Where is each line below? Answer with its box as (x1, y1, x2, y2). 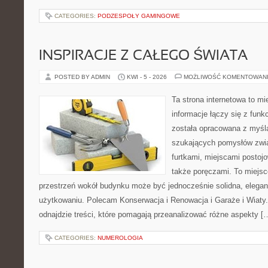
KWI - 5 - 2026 (127, 74, 167, 80)
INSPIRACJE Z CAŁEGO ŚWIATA (39, 50, 248, 63)
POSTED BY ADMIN (54, 74, 112, 80)
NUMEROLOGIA (98, 234, 143, 241)
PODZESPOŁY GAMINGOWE (98, 13, 180, 19)
